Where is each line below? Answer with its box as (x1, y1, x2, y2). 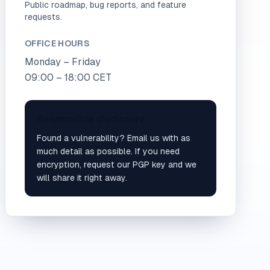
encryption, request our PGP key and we (37, 160, 196, 169)
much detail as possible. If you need (37, 146, 180, 156)
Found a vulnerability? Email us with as (37, 133, 190, 143)
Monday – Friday (25, 56, 101, 67)
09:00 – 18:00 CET (25, 72, 111, 83)
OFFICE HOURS (25, 39, 90, 48)
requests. (25, 12, 62, 22)
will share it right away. (37, 173, 127, 183)
